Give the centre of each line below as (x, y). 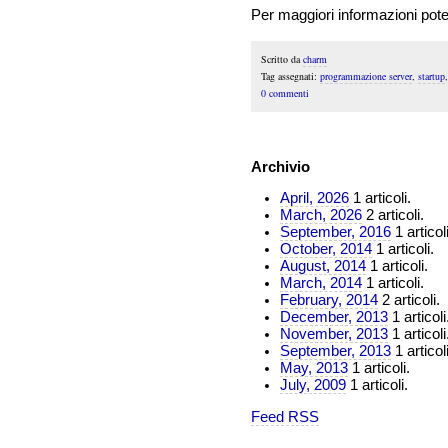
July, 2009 (312, 385)
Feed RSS (284, 416)
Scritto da (281, 59)
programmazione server (365, 76)
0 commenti (284, 93)
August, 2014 (322, 266)
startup (431, 76)
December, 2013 (333, 317)
